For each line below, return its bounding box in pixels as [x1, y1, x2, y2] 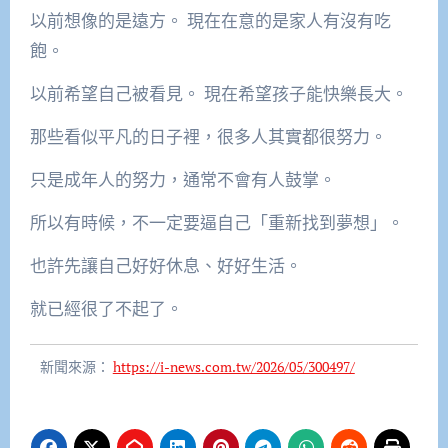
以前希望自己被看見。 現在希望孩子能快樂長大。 [29, 82, 408, 106]
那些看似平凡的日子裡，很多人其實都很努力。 [29, 125, 387, 149]
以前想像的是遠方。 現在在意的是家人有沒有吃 [29, 9, 391, 33]
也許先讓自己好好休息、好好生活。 [29, 254, 302, 278]
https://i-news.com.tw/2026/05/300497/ [112, 357, 355, 377]
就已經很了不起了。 [29, 297, 183, 321]
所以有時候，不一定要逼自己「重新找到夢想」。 [29, 211, 404, 235]
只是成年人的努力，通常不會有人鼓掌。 [29, 168, 336, 192]
